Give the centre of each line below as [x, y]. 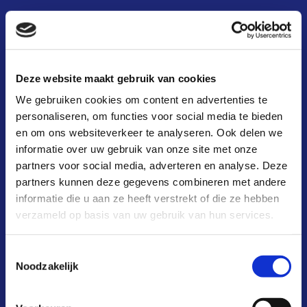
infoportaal [61, 133]
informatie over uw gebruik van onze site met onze [137, 149]
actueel [51, 189]
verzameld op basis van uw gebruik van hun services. [145, 214]
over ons [55, 161]
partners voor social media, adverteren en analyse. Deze [152, 165]
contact [52, 245]
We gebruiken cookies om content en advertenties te [142, 99]
